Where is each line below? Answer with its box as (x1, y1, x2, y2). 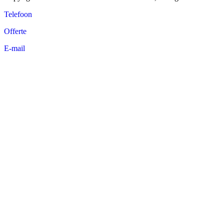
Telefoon (4, 10, 32, 19)
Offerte (4, 27, 26, 36)
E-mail (4, 44, 25, 53)
